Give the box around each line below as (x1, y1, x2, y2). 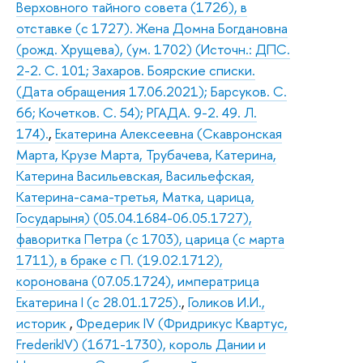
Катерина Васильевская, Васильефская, (16, 165, 254, 185)
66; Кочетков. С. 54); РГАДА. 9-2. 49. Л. (16, 102, 257, 122)
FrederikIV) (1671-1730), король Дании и (16, 334, 266, 353)
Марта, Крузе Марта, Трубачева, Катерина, (16, 144, 276, 164)
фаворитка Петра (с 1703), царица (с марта (16, 228, 284, 248)
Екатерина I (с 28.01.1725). (16, 292, 181, 311)
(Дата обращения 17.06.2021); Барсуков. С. (16, 81, 287, 100)
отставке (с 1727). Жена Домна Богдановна (16, 18, 288, 37)
